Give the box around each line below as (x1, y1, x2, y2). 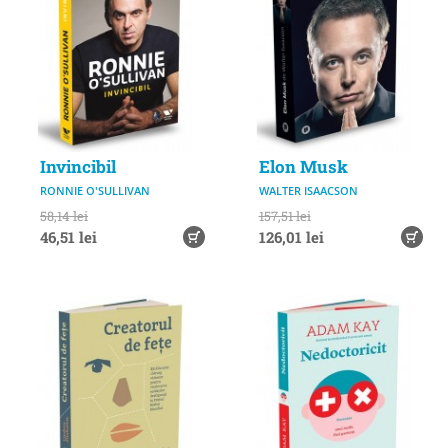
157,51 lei (258, 207, 311, 225)
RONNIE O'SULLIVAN (40, 183, 150, 198)
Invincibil (40, 155, 116, 178)
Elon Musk (258, 155, 348, 178)
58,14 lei (40, 207, 88, 225)
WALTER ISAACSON (258, 183, 358, 198)
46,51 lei (40, 227, 97, 247)
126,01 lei (258, 227, 324, 247)
